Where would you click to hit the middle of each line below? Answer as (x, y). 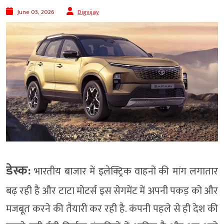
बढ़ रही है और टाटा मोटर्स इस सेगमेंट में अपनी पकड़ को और (112, 191)
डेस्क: (18, 171)
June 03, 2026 (36, 12)
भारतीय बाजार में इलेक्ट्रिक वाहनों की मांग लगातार (124, 171)
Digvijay (88, 12)
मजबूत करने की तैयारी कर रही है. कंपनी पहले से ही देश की (112, 209)
